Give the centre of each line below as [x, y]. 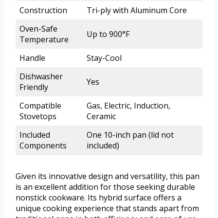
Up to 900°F [108, 34]
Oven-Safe [38, 29]
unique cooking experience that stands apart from [107, 209]
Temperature [44, 40]
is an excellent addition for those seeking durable [105, 187]
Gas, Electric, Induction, [128, 106]
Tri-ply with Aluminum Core [137, 10]
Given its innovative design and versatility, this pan [108, 176]
